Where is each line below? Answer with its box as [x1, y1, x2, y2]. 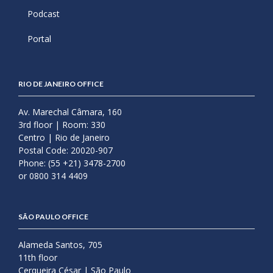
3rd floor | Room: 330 [18, 119, 105, 131]
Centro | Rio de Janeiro [18, 132, 110, 144]
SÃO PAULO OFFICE [18, 212, 88, 222]
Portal [27, 33, 51, 45]
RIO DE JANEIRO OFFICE [18, 79, 104, 89]
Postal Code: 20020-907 [18, 144, 113, 157]
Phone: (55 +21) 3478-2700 [18, 157, 126, 169]
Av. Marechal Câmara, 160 [18, 106, 122, 118]
